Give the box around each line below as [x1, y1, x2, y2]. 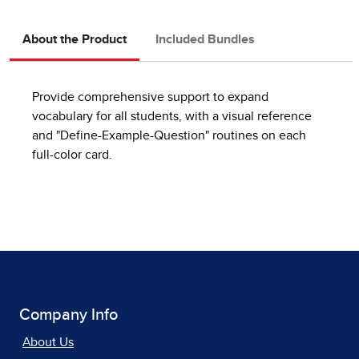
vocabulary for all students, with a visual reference [32, 109, 312, 123]
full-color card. [32, 147, 112, 161]
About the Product [22, 32, 127, 46]
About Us [22, 335, 74, 349]
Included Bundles [155, 32, 255, 46]
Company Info [19, 306, 118, 323]
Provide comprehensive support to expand [32, 90, 268, 103]
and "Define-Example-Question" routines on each [32, 128, 306, 142]
